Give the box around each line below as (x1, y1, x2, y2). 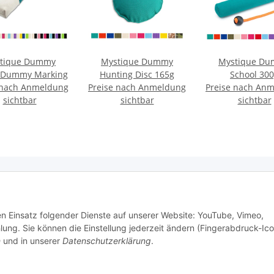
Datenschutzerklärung (62, 235, 151, 246)
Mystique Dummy (101, 56, 173, 68)
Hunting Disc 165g (100, 68, 174, 81)
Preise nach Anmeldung (88, 81, 186, 94)
